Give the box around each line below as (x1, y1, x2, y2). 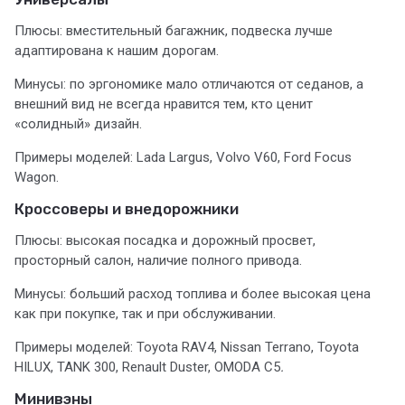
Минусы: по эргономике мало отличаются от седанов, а (14, 76, 363, 93)
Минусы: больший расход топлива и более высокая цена (14, 286, 371, 303)
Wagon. (14, 169, 59, 186)
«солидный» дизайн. (14, 116, 142, 133)
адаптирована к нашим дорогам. (14, 42, 219, 60)
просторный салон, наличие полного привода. (14, 252, 302, 269)
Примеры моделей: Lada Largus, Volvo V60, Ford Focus (14, 149, 352, 166)
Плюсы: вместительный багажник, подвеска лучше (14, 23, 333, 40)
